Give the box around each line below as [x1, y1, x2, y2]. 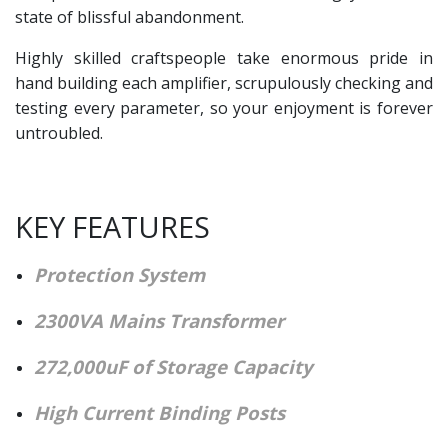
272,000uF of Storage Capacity [34, 353, 314, 379]
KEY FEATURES [15, 206, 210, 246]
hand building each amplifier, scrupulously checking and [15, 71, 433, 94]
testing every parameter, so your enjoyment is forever [15, 96, 433, 119]
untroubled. [15, 121, 107, 144]
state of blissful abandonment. [15, 5, 244, 28]
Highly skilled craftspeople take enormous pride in [15, 46, 433, 69]
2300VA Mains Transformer [34, 307, 285, 333]
